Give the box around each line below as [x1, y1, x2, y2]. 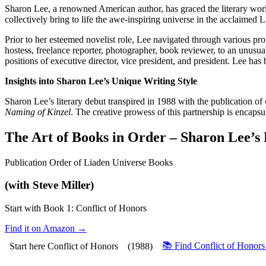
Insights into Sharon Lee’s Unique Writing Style [5, 75, 197, 86]
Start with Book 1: [5, 203, 76, 214]
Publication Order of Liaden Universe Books [5, 157, 173, 167]
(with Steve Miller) [5, 179, 94, 192]
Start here [9, 241, 45, 252]
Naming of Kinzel [5, 106, 71, 117]
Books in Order [72, 129, 166, 145]
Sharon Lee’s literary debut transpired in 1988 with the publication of [5, 96, 265, 106]
